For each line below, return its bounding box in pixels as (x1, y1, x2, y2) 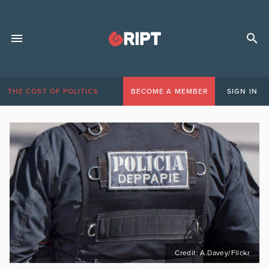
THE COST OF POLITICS (8, 87, 98, 95)
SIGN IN (227, 87, 258, 95)
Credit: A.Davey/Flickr (175, 249, 250, 257)
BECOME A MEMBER (130, 87, 208, 95)
